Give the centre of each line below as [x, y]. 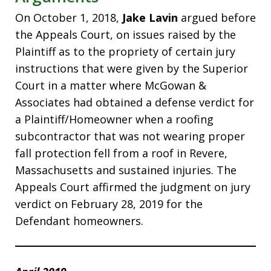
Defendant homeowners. [79, 220]
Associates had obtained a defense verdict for [135, 102]
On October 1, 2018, [69, 17]
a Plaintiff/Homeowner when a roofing [114, 119]
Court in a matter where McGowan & [111, 85]
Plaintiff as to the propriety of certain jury [125, 51]
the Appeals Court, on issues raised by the [126, 34]
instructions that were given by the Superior [132, 68]
